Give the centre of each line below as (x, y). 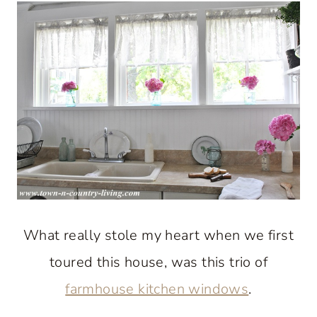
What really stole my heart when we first (158, 236)
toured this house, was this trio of (158, 263)
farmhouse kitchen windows (157, 289)
